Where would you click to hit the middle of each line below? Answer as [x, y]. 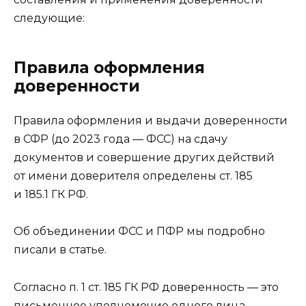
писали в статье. [60, 250]
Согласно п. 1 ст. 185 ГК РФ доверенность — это [146, 287]
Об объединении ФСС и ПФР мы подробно [139, 232]
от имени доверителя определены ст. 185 [133, 176]
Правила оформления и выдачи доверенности [151, 121]
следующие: [49, 18]
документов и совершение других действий [144, 158]
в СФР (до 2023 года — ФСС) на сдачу [121, 139]
